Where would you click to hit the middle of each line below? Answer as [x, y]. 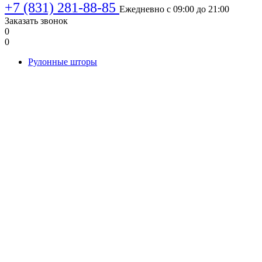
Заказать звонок [36, 21]
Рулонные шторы [63, 62]
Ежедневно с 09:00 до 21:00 [174, 9]
